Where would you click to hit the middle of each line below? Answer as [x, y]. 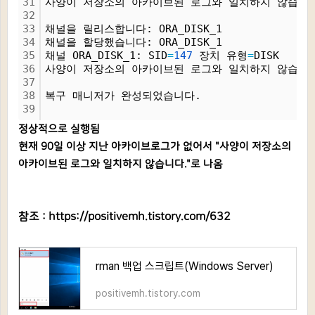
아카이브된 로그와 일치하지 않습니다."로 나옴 [121, 164]
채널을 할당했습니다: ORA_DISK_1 [134, 42]
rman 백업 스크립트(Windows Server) [185, 266]
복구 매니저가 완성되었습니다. [123, 96]
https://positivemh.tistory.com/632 [140, 217]
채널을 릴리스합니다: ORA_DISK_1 [134, 29]
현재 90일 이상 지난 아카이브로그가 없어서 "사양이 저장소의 [155, 147]
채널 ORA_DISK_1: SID [106, 56]
